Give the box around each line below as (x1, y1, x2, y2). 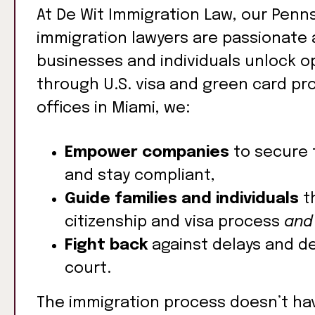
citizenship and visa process (65, 214, 284, 230)
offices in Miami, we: (37, 101, 190, 116)
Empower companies (65, 145, 229, 160)
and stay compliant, (65, 168, 215, 184)
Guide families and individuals (65, 191, 299, 207)
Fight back (65, 238, 148, 253)
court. (65, 261, 111, 276)
